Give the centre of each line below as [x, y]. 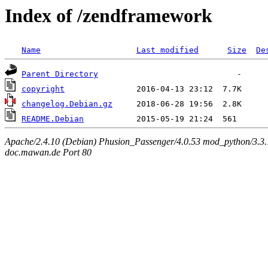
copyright [43, 89]
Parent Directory [60, 74]
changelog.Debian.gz [67, 104]
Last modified [167, 50]
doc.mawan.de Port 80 [48, 152]
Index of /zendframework [109, 16]
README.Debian [53, 119]
